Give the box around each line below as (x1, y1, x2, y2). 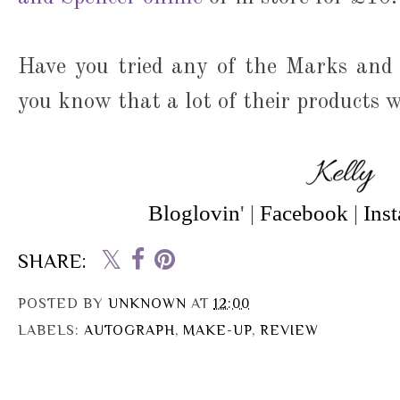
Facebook (259, 201, 348, 226)
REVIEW (260, 322, 319, 339)
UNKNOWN (108, 296, 187, 312)
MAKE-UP (183, 322, 252, 339)
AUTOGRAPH (84, 322, 175, 339)
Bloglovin (147, 201, 240, 226)
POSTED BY (18, 296, 108, 312)
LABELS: (18, 322, 84, 339)
